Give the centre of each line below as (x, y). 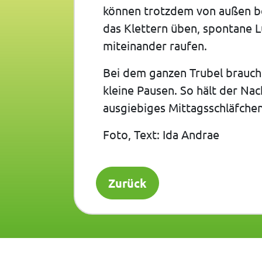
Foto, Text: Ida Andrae (161, 135)
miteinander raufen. (155, 46)
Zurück (127, 183)
